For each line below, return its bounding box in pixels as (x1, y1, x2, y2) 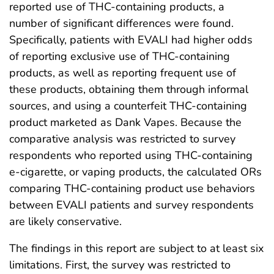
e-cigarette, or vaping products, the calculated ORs (9, 165, 262, 180)
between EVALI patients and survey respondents (9, 198, 254, 213)
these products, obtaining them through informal (9, 82, 248, 97)
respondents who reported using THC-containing (9, 148, 253, 163)
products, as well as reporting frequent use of (9, 65, 236, 81)
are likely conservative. (9, 214, 122, 229)
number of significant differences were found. (9, 16, 234, 31)
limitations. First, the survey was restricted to (9, 257, 231, 273)
